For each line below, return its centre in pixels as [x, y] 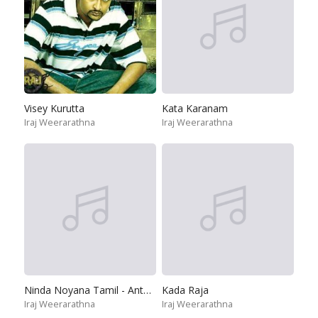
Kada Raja [185, 290]
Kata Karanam [195, 108]
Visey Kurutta [54, 108]
